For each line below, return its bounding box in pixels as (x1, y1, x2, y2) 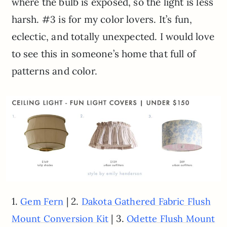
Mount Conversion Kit (11, 213, 109, 225)
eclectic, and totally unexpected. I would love (11, 30, 214, 43)
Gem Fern (20, 196, 64, 208)
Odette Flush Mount (127, 213, 215, 225)
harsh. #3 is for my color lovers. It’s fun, (11, 13, 193, 26)
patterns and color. (11, 65, 98, 78)
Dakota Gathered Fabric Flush (81, 196, 211, 208)
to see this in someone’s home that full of (11, 48, 196, 60)
